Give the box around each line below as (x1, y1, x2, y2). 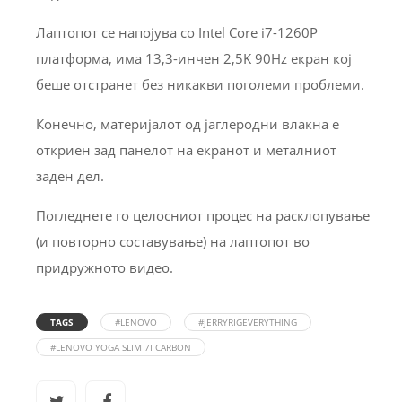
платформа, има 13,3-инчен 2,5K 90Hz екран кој (36, 49, 352, 68)
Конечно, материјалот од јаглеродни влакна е (36, 115, 339, 134)
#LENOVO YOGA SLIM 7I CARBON (50, 341, 191, 354)
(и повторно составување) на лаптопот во (36, 232, 310, 251)
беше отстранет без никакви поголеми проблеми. (36, 75, 364, 94)
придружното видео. (36, 258, 173, 277)
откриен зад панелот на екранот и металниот (36, 141, 336, 160)
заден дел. (36, 167, 104, 186)
